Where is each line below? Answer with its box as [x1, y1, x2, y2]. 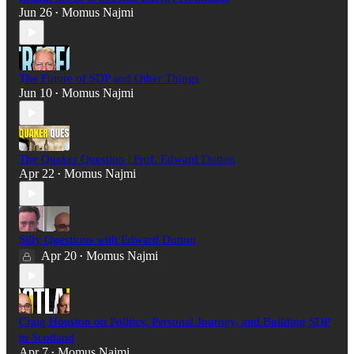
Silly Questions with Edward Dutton [19, 233, 196, 247]
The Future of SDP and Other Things [19, 72, 199, 85]
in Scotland [19, 331, 74, 345]
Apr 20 [41, 249, 77, 263]
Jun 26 [19, 6, 52, 20]
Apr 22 [19, 167, 55, 181]
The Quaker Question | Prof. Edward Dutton [19, 153, 235, 166]
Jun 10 [19, 86, 52, 100]
